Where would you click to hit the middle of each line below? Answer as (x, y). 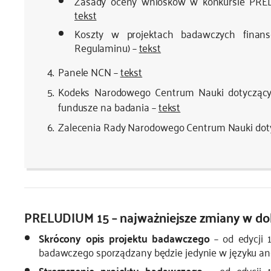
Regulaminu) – (106, 47)
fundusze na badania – (108, 107)
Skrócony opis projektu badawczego (124, 238)
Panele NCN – (89, 72)
